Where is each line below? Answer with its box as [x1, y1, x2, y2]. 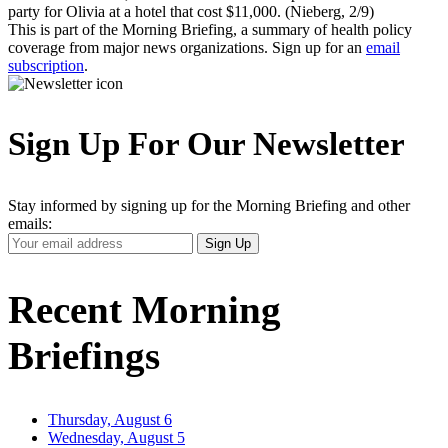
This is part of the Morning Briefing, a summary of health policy [8, 20, 412, 38]
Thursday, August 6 [48, 410, 172, 428]
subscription [8, 56, 84, 74]
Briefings [8, 333, 160, 377]
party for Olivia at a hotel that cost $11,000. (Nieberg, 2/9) [8, 2, 374, 20]
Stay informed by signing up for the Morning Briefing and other [8, 197, 410, 215]
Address [7, 268, 59, 286]
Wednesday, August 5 [48, 428, 185, 446]
